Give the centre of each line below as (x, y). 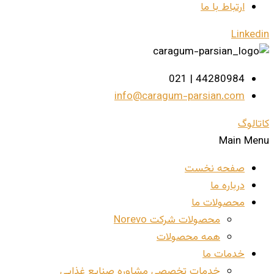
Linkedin (250, 35)
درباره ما (228, 186)
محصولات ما (218, 203)
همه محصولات (188, 237)
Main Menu (244, 141)
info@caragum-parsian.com (180, 96)
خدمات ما (224, 254)
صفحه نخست (215, 168)
